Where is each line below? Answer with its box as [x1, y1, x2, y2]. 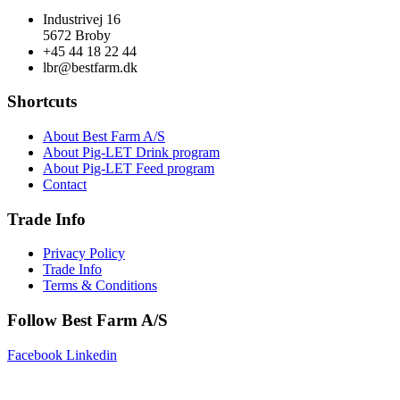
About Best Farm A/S [43, 129, 165, 144]
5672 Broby [43, 27, 111, 43]
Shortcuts [7, 92, 77, 112]
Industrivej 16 [43, 11, 121, 27]
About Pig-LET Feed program [43, 161, 214, 176]
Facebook [7, 346, 62, 362]
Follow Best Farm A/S [7, 311, 168, 330]
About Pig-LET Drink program [43, 145, 220, 160]
